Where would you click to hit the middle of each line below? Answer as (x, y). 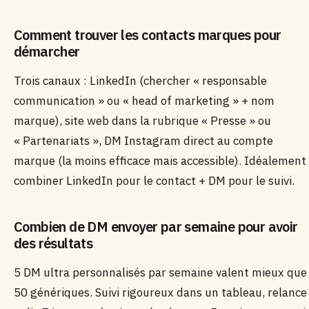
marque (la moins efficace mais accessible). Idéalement (160, 161)
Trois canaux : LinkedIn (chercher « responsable (140, 81)
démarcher (47, 51)
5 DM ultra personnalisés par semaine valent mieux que (160, 272)
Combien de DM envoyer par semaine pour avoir (156, 227)
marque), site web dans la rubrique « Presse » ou (142, 121)
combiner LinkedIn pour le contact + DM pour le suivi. (154, 181)
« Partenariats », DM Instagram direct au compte (143, 141)
